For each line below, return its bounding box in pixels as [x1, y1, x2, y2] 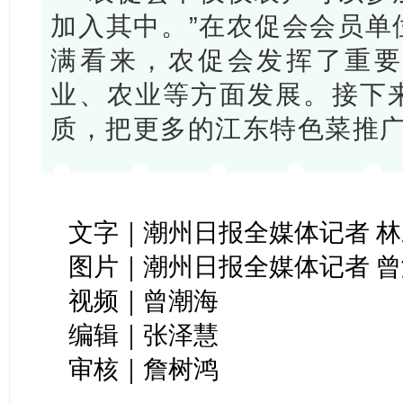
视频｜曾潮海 [68, 286, 219, 315]
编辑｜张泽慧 [68, 320, 219, 349]
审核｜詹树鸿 [68, 354, 219, 383]
